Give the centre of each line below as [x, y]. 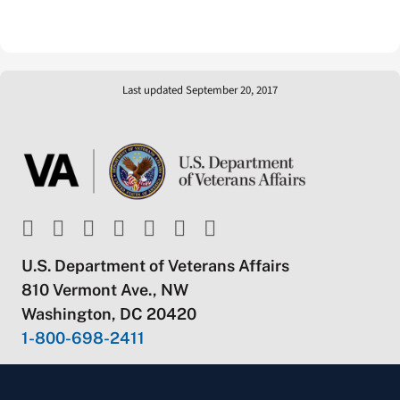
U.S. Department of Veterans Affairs [155, 265]
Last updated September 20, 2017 [200, 91]
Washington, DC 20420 [108, 313]
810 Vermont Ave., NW [104, 289]
